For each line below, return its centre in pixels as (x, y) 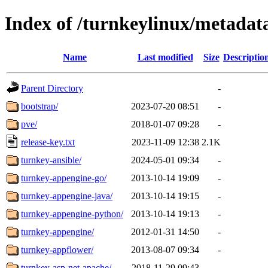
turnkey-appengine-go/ (64, 178)
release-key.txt (48, 142)
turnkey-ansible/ (51, 160)
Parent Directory (52, 88)
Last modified (165, 57)
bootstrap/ (39, 106)
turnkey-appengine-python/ (72, 214)
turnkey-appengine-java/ (67, 196)
